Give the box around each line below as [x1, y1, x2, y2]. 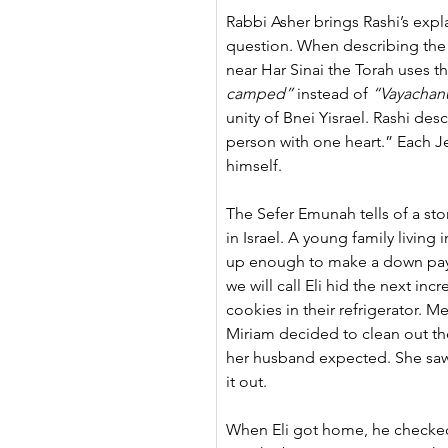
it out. [226, 372, 267, 391]
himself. [226, 156, 282, 175]
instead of [293, 84, 372, 103]
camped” [226, 84, 293, 103]
